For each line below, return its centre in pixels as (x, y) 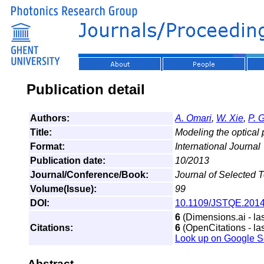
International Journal (218, 146)
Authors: (50, 118)
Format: (47, 146)
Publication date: (68, 160)
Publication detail (86, 89)
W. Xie (230, 118)
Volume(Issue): (63, 189)
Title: (41, 132)
